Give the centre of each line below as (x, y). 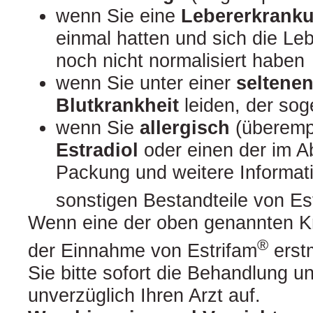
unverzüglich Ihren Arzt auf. (144, 295)
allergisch (185, 128)
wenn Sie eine (118, 16)
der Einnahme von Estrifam (143, 250)
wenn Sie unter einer (146, 83)
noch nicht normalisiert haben (180, 60)
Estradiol (97, 150)
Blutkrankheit (117, 105)
